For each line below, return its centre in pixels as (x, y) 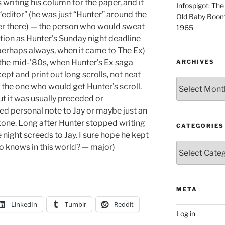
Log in (186, 214)
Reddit (124, 205)
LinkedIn (24, 205)
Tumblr (76, 205)
